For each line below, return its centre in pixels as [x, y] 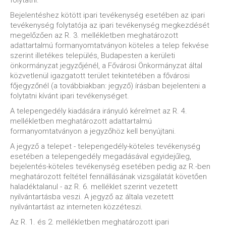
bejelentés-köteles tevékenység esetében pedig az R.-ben [110, 166]
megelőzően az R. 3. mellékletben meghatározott [94, 35]
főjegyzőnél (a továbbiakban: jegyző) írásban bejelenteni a [108, 86]
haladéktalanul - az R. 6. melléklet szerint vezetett [94, 187]
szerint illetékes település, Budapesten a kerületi [93, 55]
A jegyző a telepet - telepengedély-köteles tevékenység [105, 146]
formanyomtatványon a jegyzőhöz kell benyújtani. [93, 131]
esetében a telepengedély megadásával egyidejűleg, [101, 156]
